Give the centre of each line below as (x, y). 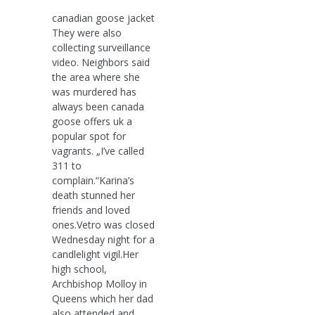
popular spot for (89, 136)
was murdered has (94, 91)
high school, (79, 269)
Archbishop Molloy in (99, 283)
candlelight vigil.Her (95, 254)
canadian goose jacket (103, 18)
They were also (87, 32)
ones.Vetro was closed (103, 224)
